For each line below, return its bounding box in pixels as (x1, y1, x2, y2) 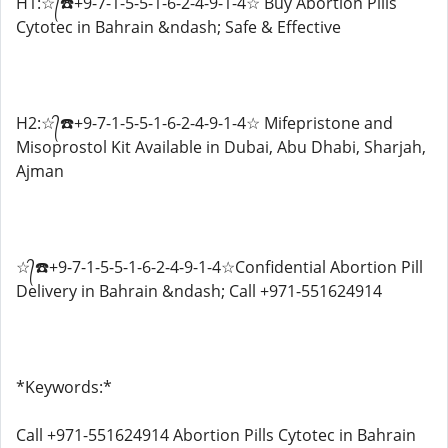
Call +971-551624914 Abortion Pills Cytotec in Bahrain (16, 424, 416, 446)
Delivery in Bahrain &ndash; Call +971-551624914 (16, 280, 382, 302)
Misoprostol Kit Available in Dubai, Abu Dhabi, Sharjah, (16, 136, 426, 158)
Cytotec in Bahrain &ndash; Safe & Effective (16, 16, 341, 38)
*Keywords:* (16, 376, 112, 398)
